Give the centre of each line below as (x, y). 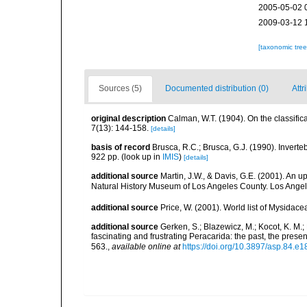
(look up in (141, 157)
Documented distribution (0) (217, 88)
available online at (146, 246)
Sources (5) (120, 88)
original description (128, 119)
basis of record (121, 147)
